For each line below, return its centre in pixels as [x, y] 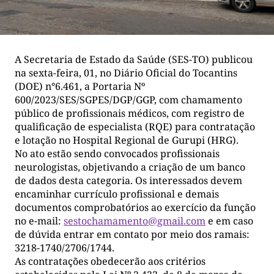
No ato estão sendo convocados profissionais [117, 153]
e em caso [229, 220]
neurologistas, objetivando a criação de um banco [130, 167]
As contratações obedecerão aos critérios [110, 261]
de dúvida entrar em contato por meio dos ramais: [132, 234]
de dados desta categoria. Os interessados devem [128, 180]
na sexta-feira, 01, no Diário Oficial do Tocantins [126, 72]
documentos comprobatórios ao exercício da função [135, 207]
